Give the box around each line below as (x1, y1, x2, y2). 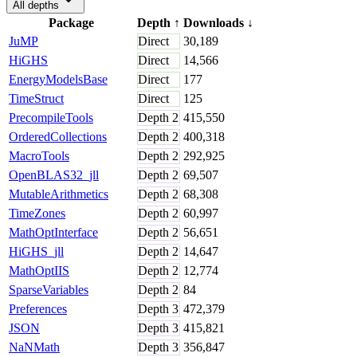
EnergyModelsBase (9, 72, 108, 86)
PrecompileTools (9, 110, 93, 124)
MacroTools (9, 148, 69, 163)
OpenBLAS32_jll (9, 167, 99, 182)
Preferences (9, 301, 67, 316)
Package (49, 15, 94, 29)
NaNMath (9, 339, 60, 354)
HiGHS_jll (9, 244, 64, 258)
